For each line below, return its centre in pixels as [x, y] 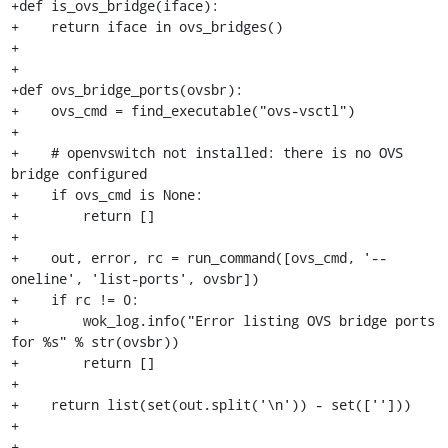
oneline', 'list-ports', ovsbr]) [134, 278]
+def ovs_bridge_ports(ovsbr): [126, 89]
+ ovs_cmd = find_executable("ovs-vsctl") [182, 110]
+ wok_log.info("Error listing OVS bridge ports [222, 320]
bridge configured [78, 173]
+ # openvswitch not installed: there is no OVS [206, 152]
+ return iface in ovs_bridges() [146, 26]
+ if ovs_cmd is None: [106, 194]
